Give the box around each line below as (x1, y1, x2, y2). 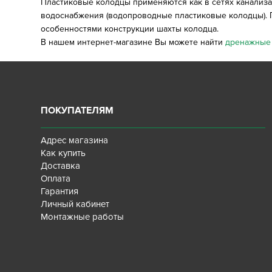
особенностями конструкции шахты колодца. (41, 24, 219, 34)
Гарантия (41, 186, 79, 197)
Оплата (41, 173, 71, 184)
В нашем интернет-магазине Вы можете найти (41, 37, 226, 47)
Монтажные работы (41, 211, 124, 222)
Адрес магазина (41, 135, 109, 146)
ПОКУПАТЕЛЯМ (41, 104, 114, 117)
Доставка (41, 160, 81, 171)
